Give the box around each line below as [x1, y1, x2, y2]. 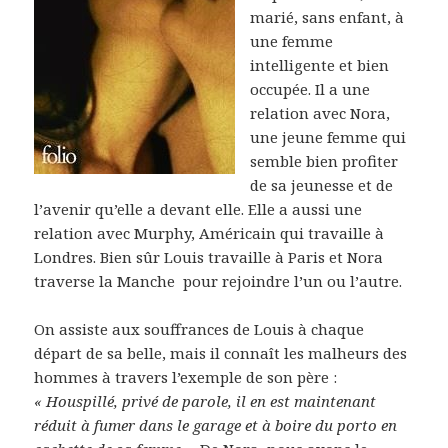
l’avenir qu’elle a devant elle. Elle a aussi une [34, 198, 363, 219]
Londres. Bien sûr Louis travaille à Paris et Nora [34, 246, 384, 267]
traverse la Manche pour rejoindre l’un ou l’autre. [34, 270, 403, 291]
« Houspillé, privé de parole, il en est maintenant [34, 390, 377, 411]
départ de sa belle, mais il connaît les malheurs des [34, 342, 408, 363]
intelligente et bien [250, 54, 390, 75]
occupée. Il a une [250, 78, 371, 99]
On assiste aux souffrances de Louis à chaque [34, 318, 365, 339]
